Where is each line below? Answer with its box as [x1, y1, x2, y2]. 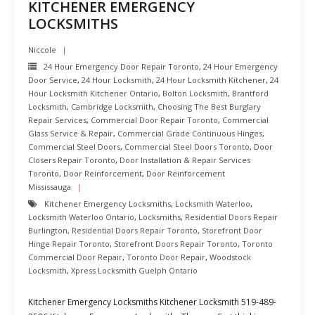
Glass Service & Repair [28, 128, 113, 139]
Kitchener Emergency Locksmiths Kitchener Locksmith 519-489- [28, 296, 276, 308]
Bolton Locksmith [162, 88, 228, 98]
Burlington [28, 225, 67, 236]
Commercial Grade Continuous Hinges [117, 128, 262, 139]
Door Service [28, 75, 77, 85]
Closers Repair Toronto [28, 155, 115, 165]
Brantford [232, 88, 269, 98]
